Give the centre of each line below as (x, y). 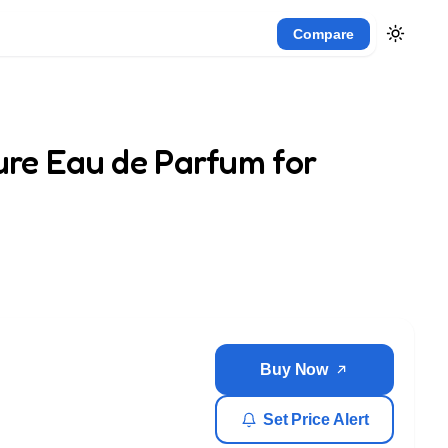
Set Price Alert (315, 419)
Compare (323, 33)
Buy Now (294, 369)
